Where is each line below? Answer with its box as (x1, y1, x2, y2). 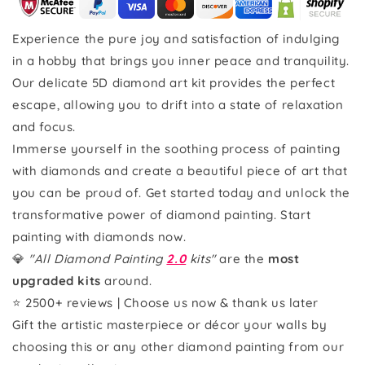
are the (215, 250, 269, 266)
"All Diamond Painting (29, 250, 167, 266)
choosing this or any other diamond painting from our (12, 338, 345, 354)
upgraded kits (12, 272, 101, 288)
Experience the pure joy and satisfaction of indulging (12, 30, 340, 46)
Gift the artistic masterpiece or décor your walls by (12, 316, 328, 332)
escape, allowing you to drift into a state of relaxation (12, 96, 344, 112)
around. (100, 272, 152, 288)
